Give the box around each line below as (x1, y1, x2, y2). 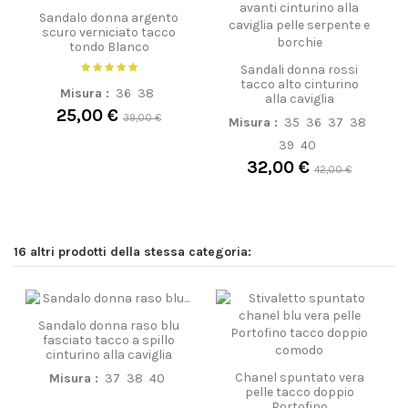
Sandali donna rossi (240, 61, 358, 77)
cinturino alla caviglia (46, 346, 172, 362)
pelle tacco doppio (244, 383, 354, 400)
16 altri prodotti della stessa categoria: (14, 244, 251, 260)
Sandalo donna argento (39, 9, 178, 25)
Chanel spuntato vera (234, 369, 364, 385)
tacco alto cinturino (240, 76, 359, 92)
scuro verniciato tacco (42, 24, 176, 40)
